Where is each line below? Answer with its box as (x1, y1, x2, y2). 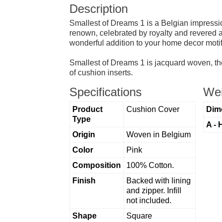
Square (126, 211, 152, 220)
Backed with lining (126, 176, 191, 185)
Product (72, 105, 103, 113)
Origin (72, 130, 95, 139)
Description (69, 1, 128, 15)
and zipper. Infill (126, 186, 181, 195)
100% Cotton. (126, 161, 174, 169)
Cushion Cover (126, 105, 179, 113)
